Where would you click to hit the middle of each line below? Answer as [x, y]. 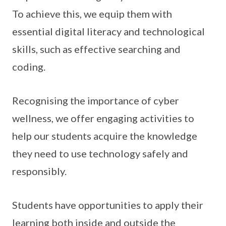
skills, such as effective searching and [96, 49]
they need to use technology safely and [100, 153]
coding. [29, 67]
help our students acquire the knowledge [105, 136]
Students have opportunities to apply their [108, 205]
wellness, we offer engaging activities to [103, 118]
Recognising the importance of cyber [96, 100]
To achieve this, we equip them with [92, 14]
